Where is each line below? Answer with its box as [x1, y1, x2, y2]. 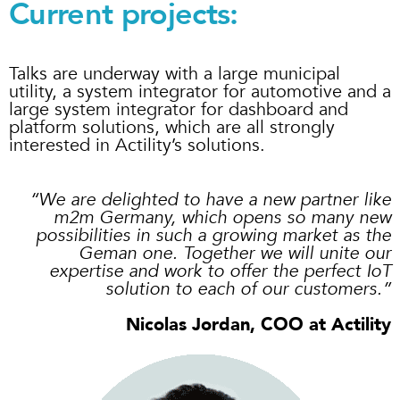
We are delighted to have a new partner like [38, 187, 391, 212]
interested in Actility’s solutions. [9, 133, 265, 158]
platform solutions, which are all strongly [9, 115, 335, 140]
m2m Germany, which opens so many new [54, 205, 391, 230]
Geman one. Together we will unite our [79, 241, 391, 266]
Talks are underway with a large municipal [9, 62, 340, 87]
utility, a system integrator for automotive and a [9, 79, 391, 104]
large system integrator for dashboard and [9, 97, 348, 122]
